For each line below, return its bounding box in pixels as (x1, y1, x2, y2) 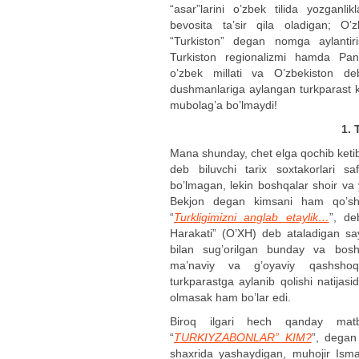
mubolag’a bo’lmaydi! (170, 99, 277, 111)
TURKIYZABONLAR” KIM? (174, 331, 312, 344)
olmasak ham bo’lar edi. (170, 291, 291, 304)
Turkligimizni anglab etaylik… (174, 211, 329, 224)
